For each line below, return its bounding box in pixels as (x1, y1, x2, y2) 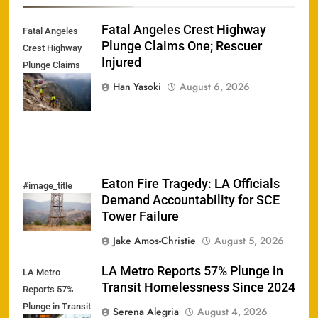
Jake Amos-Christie (113, 233, 196, 248)
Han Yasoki (113, 79, 161, 94)
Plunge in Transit (23, 300, 91, 312)
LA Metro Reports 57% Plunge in (102, 263, 283, 278)
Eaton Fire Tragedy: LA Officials (102, 176, 280, 191)
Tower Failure (102, 209, 179, 224)
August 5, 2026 (214, 233, 284, 248)
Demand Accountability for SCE (102, 192, 280, 207)
